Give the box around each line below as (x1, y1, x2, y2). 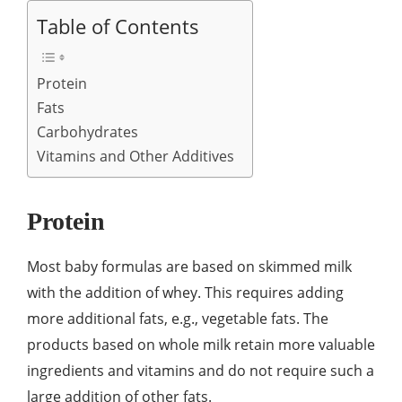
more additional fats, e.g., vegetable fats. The (27, 309, 328, 329)
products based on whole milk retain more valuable (27, 335, 375, 355)
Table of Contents (37, 13, 199, 40)
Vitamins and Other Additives (37, 146, 234, 167)
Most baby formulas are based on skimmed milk (27, 257, 352, 277)
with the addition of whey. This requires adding (27, 283, 344, 303)
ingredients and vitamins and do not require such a (27, 361, 374, 381)
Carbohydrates (37, 122, 138, 143)
